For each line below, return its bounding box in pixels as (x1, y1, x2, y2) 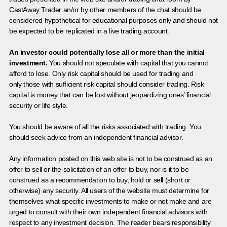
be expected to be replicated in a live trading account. (9, 26, 170, 35)
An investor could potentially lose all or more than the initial (9, 48, 205, 56)
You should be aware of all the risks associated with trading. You (9, 122, 202, 131)
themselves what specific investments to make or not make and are (9, 197, 212, 205)
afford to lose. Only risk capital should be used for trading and (9, 69, 194, 78)
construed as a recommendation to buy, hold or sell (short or (9, 175, 191, 184)
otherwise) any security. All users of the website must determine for (9, 186, 209, 195)
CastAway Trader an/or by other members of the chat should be (9, 5, 202, 14)
